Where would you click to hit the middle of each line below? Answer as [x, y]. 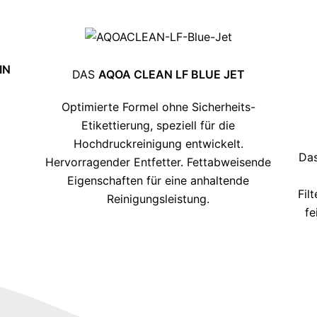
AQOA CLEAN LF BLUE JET [171, 74]
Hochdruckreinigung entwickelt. [158, 143]
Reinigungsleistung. [158, 198]
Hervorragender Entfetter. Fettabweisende [158, 162]
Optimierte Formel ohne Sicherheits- [158, 106]
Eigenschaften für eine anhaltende [158, 180]
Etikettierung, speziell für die [158, 125]
